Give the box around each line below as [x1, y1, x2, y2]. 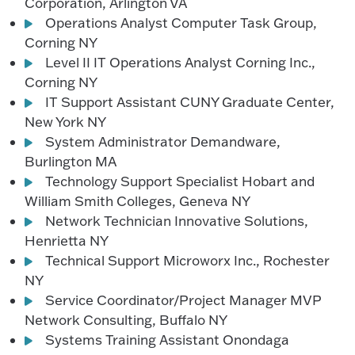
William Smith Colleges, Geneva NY [25, 193, 251, 210]
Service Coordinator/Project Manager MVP [45, 292, 323, 309]
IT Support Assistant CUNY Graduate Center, [45, 94, 335, 111]
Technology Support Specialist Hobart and [45, 173, 315, 190]
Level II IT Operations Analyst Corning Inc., [45, 54, 316, 71]
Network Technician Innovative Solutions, [45, 212, 309, 230]
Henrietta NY [25, 232, 109, 250]
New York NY [25, 113, 107, 131]
